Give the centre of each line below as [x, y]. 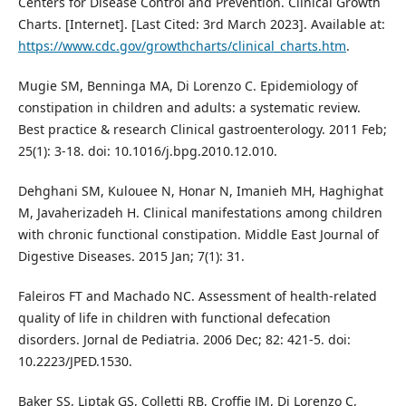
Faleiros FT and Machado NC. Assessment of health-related [197, 296]
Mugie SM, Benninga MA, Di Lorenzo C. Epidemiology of [188, 86]
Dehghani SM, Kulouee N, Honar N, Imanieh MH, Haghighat [200, 191]
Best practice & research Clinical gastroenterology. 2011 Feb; [202, 130]
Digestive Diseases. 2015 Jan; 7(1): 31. [131, 256]
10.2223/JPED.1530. [75, 362]
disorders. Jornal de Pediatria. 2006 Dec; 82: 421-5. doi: [184, 340]
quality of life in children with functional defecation [174, 318]
